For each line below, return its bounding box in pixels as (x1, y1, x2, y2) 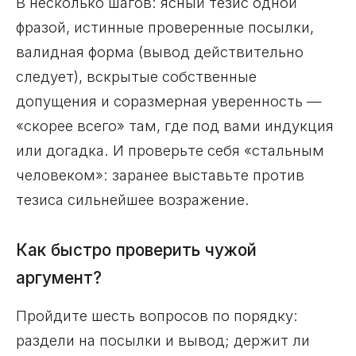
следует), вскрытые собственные (16, 68, 257, 86)
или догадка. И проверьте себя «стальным (16, 141, 324, 160)
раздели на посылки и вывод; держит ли (16, 331, 310, 350)
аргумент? (16, 268, 102, 288)
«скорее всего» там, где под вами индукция (16, 117, 334, 135)
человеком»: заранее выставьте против (16, 166, 304, 184)
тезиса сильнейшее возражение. (16, 191, 250, 209)
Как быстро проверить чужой (16, 240, 257, 261)
